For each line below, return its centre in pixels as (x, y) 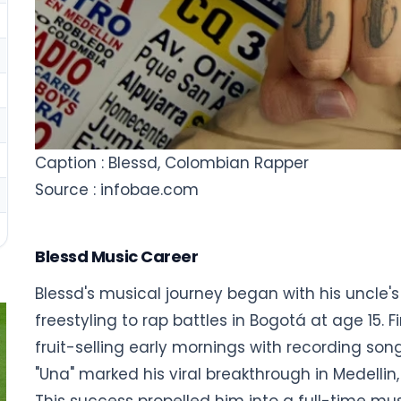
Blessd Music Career (117, 256)
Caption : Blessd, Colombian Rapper (172, 162)
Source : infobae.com (117, 189)
